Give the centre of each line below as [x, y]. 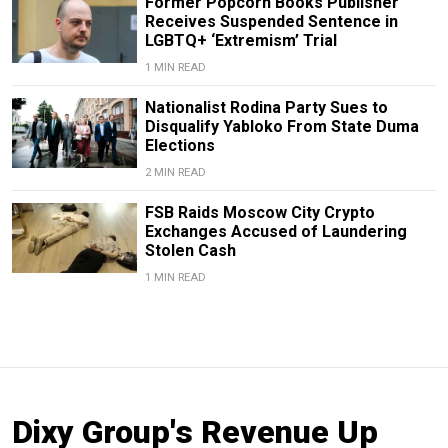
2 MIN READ [175, 173]
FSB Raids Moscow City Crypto [259, 213]
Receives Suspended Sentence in [271, 22]
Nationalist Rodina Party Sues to [266, 108]
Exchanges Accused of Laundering [275, 232]
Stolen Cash [190, 251]
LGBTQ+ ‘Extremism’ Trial [240, 41]
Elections [179, 146]
